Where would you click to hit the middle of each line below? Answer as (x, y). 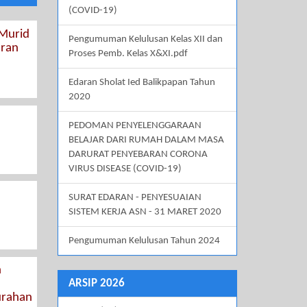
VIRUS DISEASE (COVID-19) (125, 169)
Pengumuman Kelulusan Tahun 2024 (144, 241)
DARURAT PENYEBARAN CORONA (138, 155)
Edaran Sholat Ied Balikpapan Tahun (142, 83)
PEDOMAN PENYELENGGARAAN (135, 126)
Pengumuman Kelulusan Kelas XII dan (145, 40)
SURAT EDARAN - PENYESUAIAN (135, 198)
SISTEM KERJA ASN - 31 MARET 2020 (145, 212)
